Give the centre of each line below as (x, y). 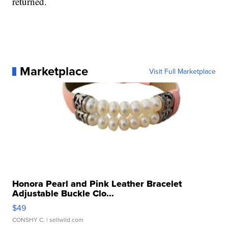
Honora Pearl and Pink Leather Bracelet (97, 184)
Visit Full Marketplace (182, 72)
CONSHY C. (29, 220)
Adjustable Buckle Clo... (63, 194)
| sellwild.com (64, 220)
